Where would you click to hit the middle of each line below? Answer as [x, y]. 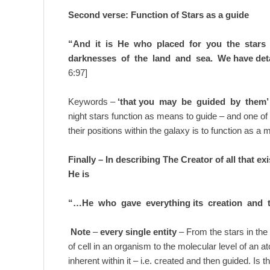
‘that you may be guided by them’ [193, 101]
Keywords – [93, 101]
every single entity [138, 231]
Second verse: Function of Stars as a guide [159, 14]
